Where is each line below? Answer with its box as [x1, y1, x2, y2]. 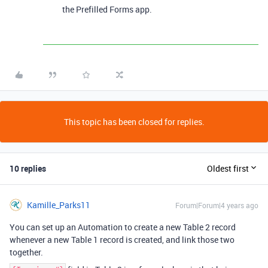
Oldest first [207, 163, 249, 174]
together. [10, 246, 43, 258]
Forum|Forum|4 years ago [175, 200, 258, 210]
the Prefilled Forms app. [62, 3, 152, 15]
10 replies [10, 162, 46, 174]
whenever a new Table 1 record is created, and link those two [10, 233, 234, 245]
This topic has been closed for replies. [63, 115, 205, 127]
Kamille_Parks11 [27, 199, 90, 211]
